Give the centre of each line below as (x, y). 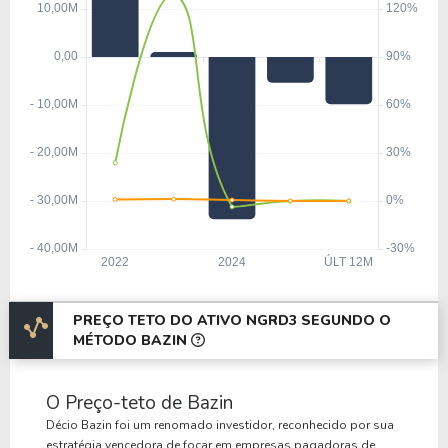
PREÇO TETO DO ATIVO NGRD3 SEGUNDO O (232, 320)
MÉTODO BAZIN (132, 340)
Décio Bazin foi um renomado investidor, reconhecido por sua (220, 425)
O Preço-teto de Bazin (139, 403)
